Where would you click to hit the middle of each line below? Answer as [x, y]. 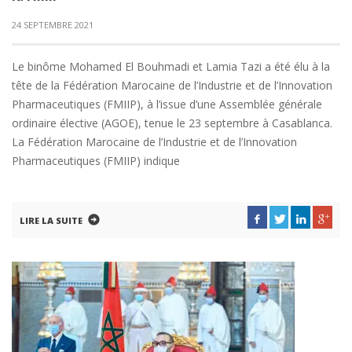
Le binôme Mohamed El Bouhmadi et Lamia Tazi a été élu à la [171, 66]
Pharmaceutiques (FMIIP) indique [96, 161]
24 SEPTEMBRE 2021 [53, 25]
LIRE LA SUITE [51, 220]
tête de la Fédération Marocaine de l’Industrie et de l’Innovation [172, 85]
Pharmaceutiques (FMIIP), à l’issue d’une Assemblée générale [167, 104]
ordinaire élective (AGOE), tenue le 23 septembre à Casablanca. [172, 123]
